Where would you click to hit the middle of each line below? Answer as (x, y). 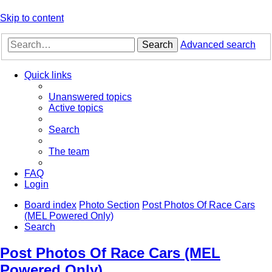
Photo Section (109, 205)
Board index (50, 205)
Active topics (76, 108)
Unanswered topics (90, 97)
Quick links (48, 75)
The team (69, 152)
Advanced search (218, 45)
